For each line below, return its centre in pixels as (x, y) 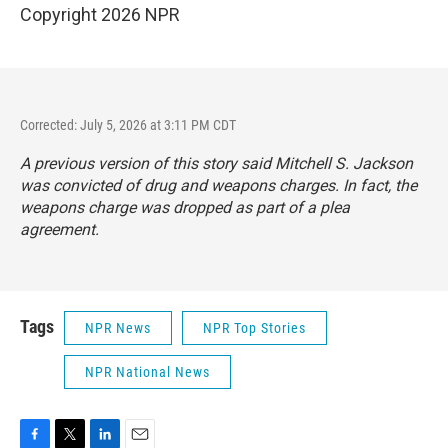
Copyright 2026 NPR (100, 15)
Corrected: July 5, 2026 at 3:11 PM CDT (128, 125)
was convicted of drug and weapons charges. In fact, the (218, 186)
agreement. (59, 230)
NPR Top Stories (254, 328)
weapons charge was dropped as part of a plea (185, 208)
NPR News (118, 328)
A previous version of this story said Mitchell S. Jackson (216, 164)
